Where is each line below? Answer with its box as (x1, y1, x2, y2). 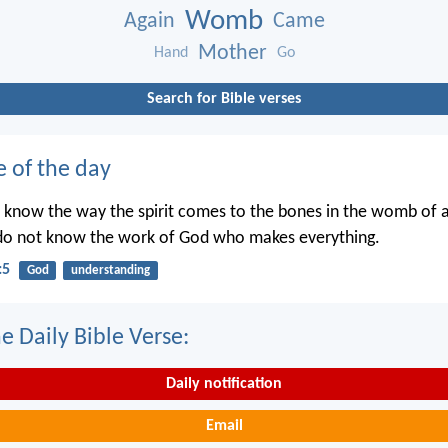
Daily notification (166, 376, 282, 393)
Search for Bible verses (147, 90, 301, 107)
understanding (70, 264, 150, 278)
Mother (197, 41, 267, 65)
